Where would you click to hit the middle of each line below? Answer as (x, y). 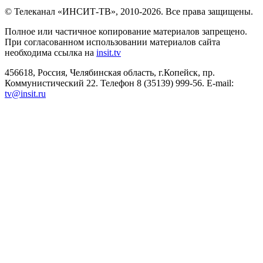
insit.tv (109, 52)
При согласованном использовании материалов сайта (112, 42)
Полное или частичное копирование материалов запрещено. (126, 31)
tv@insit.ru (25, 93)
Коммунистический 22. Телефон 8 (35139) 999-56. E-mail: (119, 83)
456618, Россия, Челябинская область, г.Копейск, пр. (110, 72)
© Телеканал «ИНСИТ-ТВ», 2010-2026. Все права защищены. (129, 11)
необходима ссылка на (50, 52)
